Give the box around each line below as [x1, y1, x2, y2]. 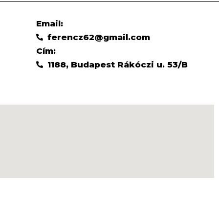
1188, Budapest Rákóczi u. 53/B [47, 59, 188, 69]
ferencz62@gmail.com [47, 32, 150, 42]
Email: [36, 18, 64, 28]
